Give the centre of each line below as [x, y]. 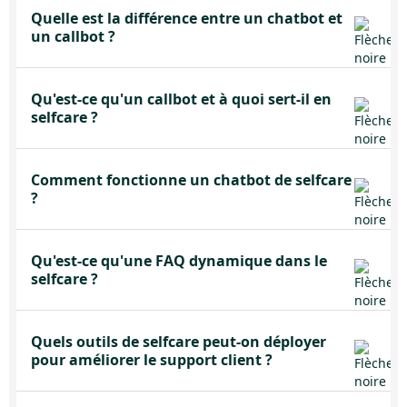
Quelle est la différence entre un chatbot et [187, 18]
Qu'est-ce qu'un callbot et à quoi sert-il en [181, 99]
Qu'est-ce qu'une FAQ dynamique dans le [179, 261]
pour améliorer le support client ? [152, 360]
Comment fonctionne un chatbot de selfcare [191, 180]
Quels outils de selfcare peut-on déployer [179, 342]
